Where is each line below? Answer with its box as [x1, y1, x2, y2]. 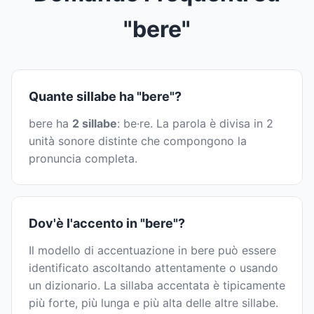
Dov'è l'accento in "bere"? [29, 216, 185, 231]
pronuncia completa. [29, 151, 137, 166]
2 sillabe [72, 116, 117, 131]
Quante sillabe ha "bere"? [29, 89, 182, 104]
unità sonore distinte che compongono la [29, 134, 247, 149]
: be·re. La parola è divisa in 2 [117, 116, 273, 131]
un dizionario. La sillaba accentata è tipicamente [29, 278, 285, 293]
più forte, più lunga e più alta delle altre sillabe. [29, 296, 278, 310]
